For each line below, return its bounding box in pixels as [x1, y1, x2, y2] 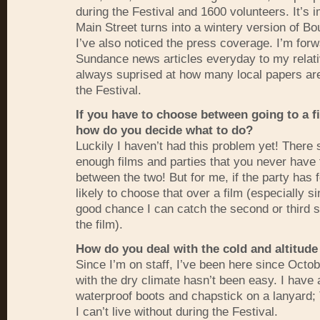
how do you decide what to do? [76, 124, 253, 137]
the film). [76, 218, 123, 231]
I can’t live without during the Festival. [76, 305, 278, 319]
